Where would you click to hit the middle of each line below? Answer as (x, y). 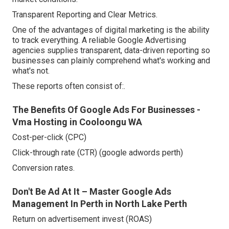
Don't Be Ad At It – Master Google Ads (92, 192)
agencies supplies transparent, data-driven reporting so (111, 51)
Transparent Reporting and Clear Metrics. (85, 15)
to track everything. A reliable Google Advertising (99, 40)
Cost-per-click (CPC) (49, 138)
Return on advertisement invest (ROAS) (82, 219)
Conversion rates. (43, 168)
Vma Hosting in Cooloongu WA (77, 122)
